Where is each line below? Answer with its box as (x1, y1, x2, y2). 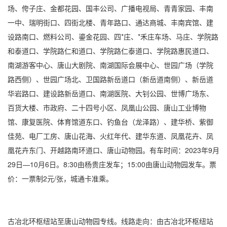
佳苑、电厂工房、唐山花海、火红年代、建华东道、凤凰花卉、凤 (8, 131, 213, 141)
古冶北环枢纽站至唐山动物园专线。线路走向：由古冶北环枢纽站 (8, 216, 213, 226)
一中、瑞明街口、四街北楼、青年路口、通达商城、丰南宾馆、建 (8, 17, 213, 27)
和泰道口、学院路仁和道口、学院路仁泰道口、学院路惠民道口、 (8, 46, 213, 56)
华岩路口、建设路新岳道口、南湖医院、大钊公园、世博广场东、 (8, 88, 213, 98)
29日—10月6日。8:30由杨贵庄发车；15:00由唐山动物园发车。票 (8, 159, 216, 169)
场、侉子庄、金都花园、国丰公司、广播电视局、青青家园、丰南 (8, 3, 213, 13)
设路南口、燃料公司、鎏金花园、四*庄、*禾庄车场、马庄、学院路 (8, 31, 218, 42)
